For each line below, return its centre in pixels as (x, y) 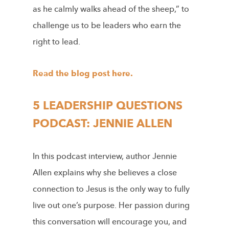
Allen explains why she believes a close (105, 173)
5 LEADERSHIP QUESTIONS (108, 106)
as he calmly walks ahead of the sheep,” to (111, 9)
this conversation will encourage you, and (110, 222)
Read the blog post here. (83, 73)
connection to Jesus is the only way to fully (111, 189)
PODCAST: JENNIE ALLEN (102, 123)
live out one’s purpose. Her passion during (111, 205)
